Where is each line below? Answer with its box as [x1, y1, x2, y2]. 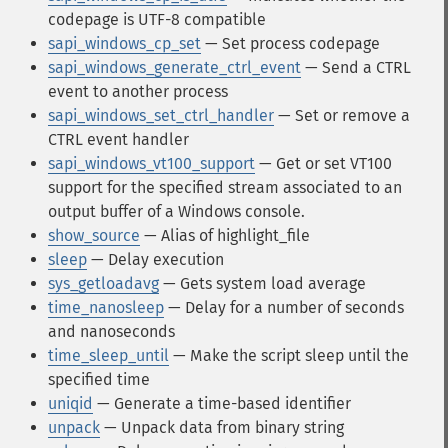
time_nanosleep [48, 298, 164, 317]
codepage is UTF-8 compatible [48, 10, 266, 29]
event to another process [48, 82, 228, 101]
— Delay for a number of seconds [164, 298, 404, 317]
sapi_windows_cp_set [48, 34, 201, 53]
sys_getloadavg [48, 274, 159, 293]
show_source [48, 226, 140, 245]
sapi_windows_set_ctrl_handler [48, 106, 274, 125]
